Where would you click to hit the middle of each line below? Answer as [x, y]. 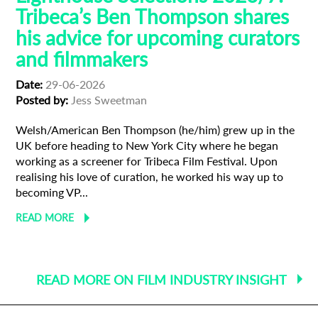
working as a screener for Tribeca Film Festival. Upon [147, 160]
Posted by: [42, 99]
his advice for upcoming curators [158, 37]
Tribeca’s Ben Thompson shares [153, 16]
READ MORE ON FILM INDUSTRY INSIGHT [161, 279]
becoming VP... [52, 192]
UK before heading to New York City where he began [147, 145]
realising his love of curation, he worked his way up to [150, 176]
